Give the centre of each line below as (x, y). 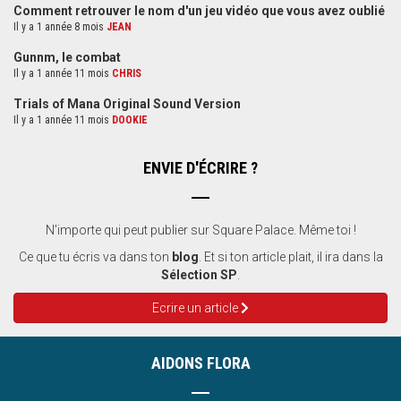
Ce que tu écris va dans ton (95, 257)
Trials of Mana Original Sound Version (127, 104)
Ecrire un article (197, 308)
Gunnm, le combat (67, 58)
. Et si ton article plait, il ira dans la (290, 257)
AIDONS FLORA (200, 363)
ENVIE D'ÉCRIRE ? (200, 168)
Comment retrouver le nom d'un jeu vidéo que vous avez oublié (199, 11)
